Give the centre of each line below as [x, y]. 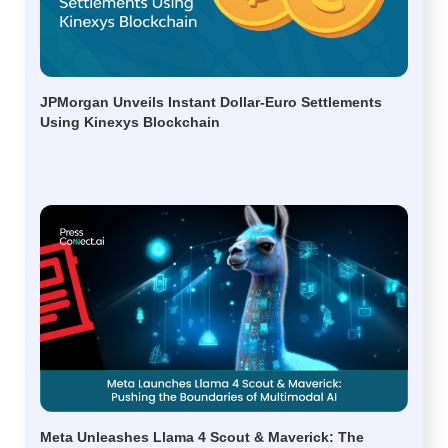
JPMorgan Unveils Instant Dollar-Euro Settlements [211, 101]
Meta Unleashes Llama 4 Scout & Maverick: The [202, 436]
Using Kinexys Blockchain [130, 121]
